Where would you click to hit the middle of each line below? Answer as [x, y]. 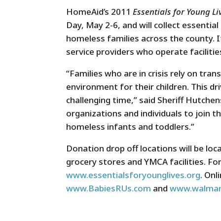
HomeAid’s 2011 [100, 12]
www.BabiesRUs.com [109, 188]
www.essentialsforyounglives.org [133, 175]
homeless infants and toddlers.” [130, 127]
